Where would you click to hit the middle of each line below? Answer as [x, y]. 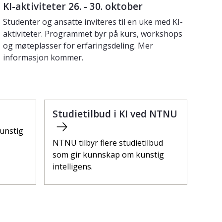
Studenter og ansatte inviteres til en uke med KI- [93, 22]
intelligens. [73, 166]
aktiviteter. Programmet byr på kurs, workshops [93, 33]
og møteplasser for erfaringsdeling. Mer [78, 45]
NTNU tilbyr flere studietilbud [108, 142]
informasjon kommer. [43, 57]
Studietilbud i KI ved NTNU [115, 113]
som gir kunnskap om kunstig [108, 154]
